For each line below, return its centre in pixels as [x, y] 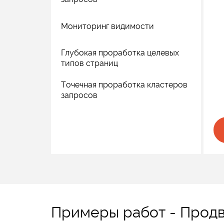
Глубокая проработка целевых [120, 53]
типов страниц [89, 63]
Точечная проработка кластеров [124, 85]
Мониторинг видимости [107, 26]
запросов [79, 95]
